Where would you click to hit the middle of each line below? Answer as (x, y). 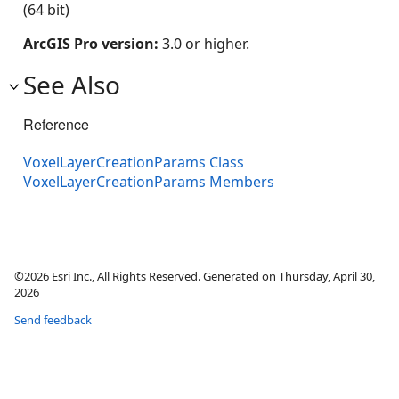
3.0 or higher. (206, 44)
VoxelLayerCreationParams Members (149, 182)
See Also (72, 85)
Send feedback (53, 320)
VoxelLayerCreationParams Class (134, 163)
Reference (56, 124)
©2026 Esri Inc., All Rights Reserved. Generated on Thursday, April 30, (195, 277)
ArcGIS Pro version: (93, 44)
